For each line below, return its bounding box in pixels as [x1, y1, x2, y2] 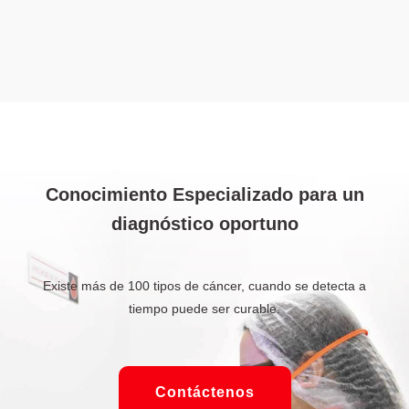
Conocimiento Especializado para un [45, 184, 364, 205]
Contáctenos [154, 384, 255, 401]
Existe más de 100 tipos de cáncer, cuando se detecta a [43, 278, 366, 294]
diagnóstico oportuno [110, 214, 299, 235]
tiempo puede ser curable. [129, 301, 280, 317]
